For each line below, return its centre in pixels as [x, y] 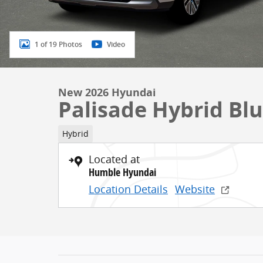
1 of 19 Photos [58, 44]
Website [195, 189]
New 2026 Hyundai [107, 92]
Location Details [128, 189]
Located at [114, 159]
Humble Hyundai [122, 172]
